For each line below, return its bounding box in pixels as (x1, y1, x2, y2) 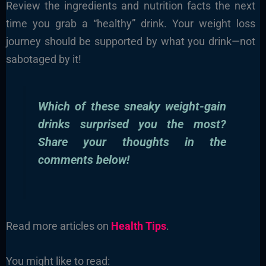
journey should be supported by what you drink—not (5, 34, 256, 47)
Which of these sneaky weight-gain (38, 99, 226, 113)
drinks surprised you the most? (38, 117, 226, 131)
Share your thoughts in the (38, 135, 226, 149)
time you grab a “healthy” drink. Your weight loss (5, 17, 256, 30)
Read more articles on (5, 220, 111, 232)
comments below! (38, 153, 130, 167)
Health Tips (110, 220, 166, 232)
